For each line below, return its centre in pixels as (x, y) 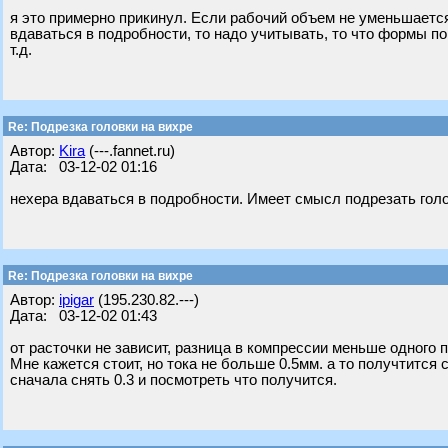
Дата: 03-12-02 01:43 (83, 316)
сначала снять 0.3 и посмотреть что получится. (173, 380)
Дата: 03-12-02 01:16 (83, 167)
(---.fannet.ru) (130, 151)
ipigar (76, 300)
